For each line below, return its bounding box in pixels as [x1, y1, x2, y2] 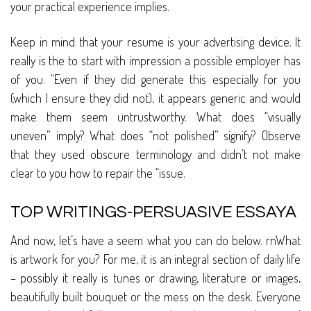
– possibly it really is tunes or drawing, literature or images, [10, 270, 301, 286]
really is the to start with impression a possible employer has [10, 53, 301, 69]
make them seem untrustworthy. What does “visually [10, 109, 301, 125]
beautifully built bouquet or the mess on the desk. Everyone [10, 289, 301, 305]
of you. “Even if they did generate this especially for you [10, 72, 301, 87]
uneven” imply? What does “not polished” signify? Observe [10, 128, 301, 144]
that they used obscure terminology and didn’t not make [10, 146, 301, 162]
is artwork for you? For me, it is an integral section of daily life [10, 251, 301, 267]
